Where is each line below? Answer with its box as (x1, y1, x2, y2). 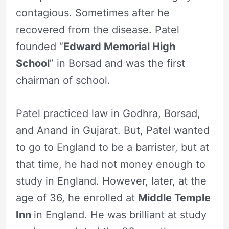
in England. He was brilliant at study (33, 209, 207, 221)
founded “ (15, 40, 63, 53)
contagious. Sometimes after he (15, 7, 170, 19)
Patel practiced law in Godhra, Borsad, (15, 107, 200, 120)
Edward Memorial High (63, 40, 175, 53)
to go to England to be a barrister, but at (15, 141, 209, 154)
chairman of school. (15, 74, 110, 87)
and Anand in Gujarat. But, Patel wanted (15, 124, 210, 137)
